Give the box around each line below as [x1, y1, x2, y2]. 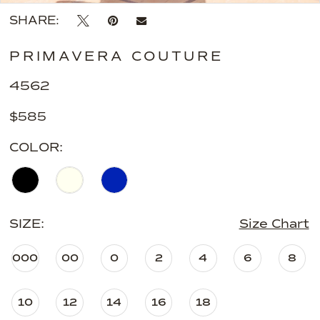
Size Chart [239, 216, 309, 232]
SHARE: [9, 12, 60, 28]
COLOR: [9, 139, 64, 155]
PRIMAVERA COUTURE [9, 48, 224, 65]
